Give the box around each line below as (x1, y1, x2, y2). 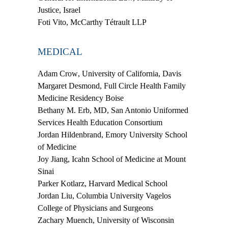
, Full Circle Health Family (100, 81, 186, 90)
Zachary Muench (38, 215, 93, 224)
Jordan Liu (38, 191, 72, 200)
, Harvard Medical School (84, 179, 167, 188)
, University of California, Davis (78, 69, 181, 78)
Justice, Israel (38, 5, 80, 14)
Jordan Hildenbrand (38, 130, 101, 139)
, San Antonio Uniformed (107, 105, 188, 115)
